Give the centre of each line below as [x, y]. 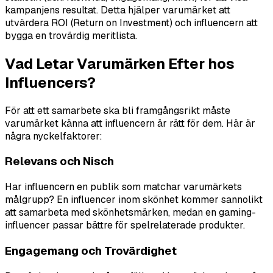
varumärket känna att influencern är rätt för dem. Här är [130, 123]
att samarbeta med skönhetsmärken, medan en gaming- [130, 213]
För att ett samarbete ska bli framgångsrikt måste [118, 110]
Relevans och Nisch [59, 161]
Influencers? [50, 82]
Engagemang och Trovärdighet [91, 250]
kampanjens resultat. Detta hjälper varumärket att [118, 10]
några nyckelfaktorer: [54, 136]
